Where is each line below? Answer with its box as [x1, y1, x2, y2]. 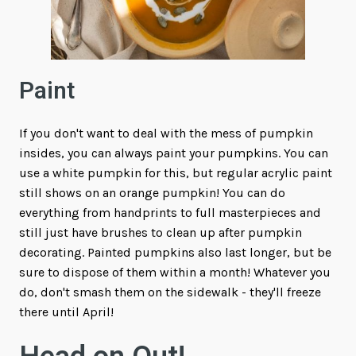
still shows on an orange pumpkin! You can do [19, 184, 285, 200]
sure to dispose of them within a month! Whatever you [19, 264, 331, 280]
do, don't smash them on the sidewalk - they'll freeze [19, 284, 321, 300]
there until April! [19, 304, 114, 319]
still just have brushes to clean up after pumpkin [19, 224, 302, 240]
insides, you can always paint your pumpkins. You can [19, 145, 328, 161]
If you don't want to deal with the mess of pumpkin [19, 125, 313, 141]
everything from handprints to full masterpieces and [19, 204, 321, 220]
